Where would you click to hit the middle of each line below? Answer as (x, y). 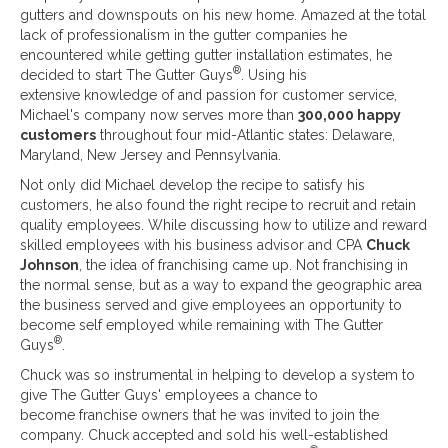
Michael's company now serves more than (159, 114)
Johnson (49, 264)
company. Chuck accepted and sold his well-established (204, 434)
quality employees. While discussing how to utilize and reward (223, 224)
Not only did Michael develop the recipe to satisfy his (192, 184)
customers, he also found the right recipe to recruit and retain (218, 204)
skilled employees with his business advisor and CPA (193, 244)
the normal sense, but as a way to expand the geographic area (221, 284)
